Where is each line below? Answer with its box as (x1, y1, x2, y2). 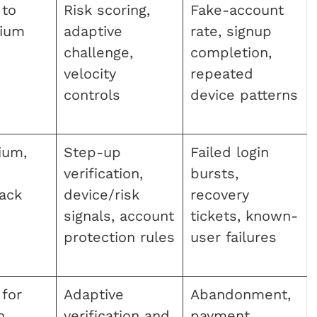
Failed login (190, 143, 269, 161)
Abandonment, (190, 285, 291, 303)
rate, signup (190, 22, 272, 40)
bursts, (190, 164, 238, 182)
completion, (190, 43, 272, 61)
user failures (190, 228, 277, 246)
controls (64, 86, 120, 103)
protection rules (64, 228, 175, 246)
